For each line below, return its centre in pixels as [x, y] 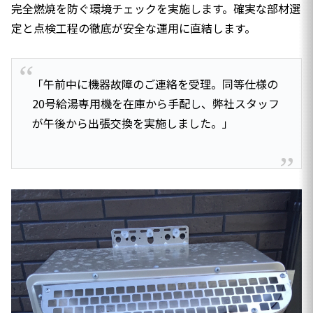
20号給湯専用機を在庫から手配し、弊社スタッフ [155, 104]
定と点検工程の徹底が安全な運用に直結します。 [133, 28]
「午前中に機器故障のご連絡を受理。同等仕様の [155, 84]
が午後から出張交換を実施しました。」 [132, 123]
